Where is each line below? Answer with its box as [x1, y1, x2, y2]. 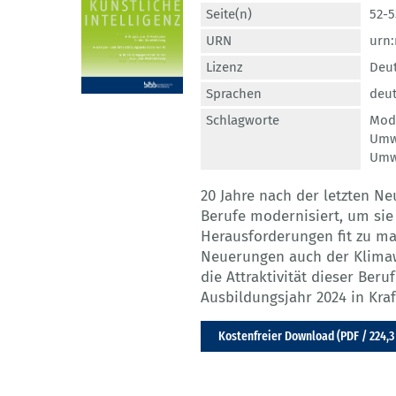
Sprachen [206, 86, 262, 103]
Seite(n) [206, 6, 252, 23]
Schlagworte [206, 112, 279, 129]
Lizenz [206, 59, 243, 76]
